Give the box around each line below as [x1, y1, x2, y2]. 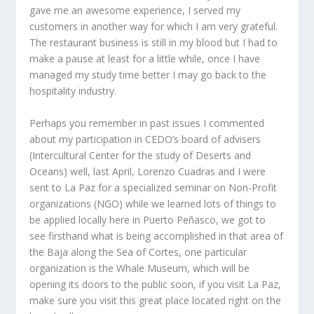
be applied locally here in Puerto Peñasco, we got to [29, 212, 266, 226]
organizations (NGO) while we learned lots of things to [29, 196, 277, 210]
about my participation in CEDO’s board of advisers [29, 132, 261, 146]
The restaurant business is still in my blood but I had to [29, 36, 278, 50]
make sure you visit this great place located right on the [29, 293, 282, 307]
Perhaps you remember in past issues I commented [29, 116, 265, 130]
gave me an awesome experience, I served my [29, 4, 241, 18]
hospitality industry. [29, 84, 117, 98]
